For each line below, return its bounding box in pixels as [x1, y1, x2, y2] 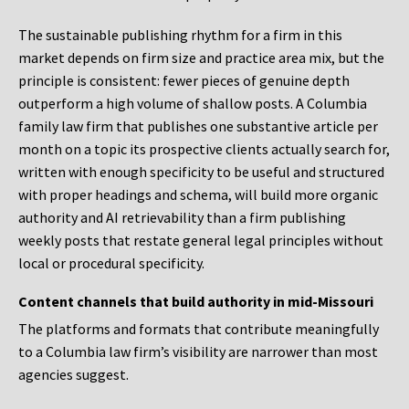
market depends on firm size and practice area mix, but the [18, 48, 384, 68]
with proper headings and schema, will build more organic [18, 185, 378, 204]
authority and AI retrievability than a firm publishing [18, 208, 346, 227]
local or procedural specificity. [18, 254, 204, 273]
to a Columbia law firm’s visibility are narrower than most [18, 342, 378, 362]
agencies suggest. [18, 365, 129, 384]
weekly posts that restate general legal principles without [18, 231, 383, 250]
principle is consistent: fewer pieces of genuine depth [18, 71, 350, 90]
